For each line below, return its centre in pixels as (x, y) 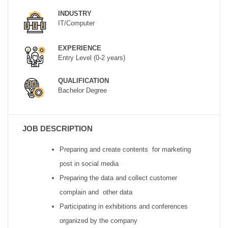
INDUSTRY (75, 14)
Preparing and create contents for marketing (125, 149)
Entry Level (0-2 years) (91, 58)
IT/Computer (76, 23)
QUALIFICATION (83, 81)
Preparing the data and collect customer (119, 178)
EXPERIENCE (79, 48)
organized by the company (99, 220)
